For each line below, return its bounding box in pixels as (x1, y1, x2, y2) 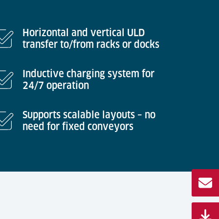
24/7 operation (22, 80, 89, 91)
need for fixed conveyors (22, 121, 133, 132)
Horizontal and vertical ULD (22, 27, 145, 39)
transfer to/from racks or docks (22, 39, 159, 50)
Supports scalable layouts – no (22, 109, 155, 121)
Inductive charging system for (22, 68, 154, 80)
